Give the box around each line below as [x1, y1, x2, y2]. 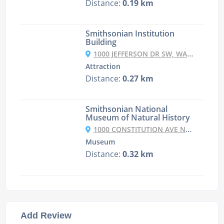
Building [85, 36, 116, 48]
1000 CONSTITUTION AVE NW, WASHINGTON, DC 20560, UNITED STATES [93, 124, 185, 134]
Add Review [20, 210, 71, 221]
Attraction [85, 62, 120, 71]
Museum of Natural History [85, 112, 190, 123]
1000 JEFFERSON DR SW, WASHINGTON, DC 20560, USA [93, 49, 187, 59]
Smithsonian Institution [85, 28, 174, 39]
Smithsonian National [85, 103, 167, 115]
